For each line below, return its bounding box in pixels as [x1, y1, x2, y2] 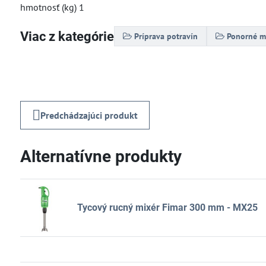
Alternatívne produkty [20, 147, 182, 166]
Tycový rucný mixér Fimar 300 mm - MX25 [77, 202, 258, 213]
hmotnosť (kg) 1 [20, 1, 84, 13]
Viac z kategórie [20, 28, 114, 44]
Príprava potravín [134, 31, 198, 42]
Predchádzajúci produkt [40, 109, 138, 121]
